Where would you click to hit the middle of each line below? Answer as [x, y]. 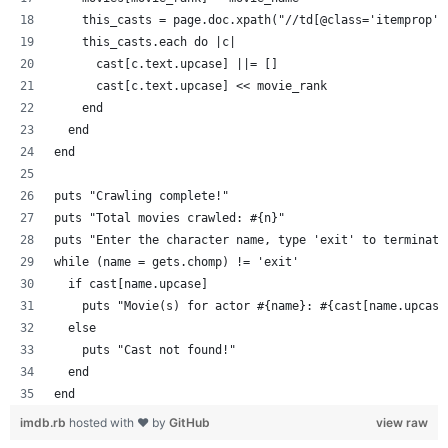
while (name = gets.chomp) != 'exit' [176, 261]
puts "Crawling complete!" [141, 195]
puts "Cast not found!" [145, 349]
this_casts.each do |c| [145, 41]
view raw [402, 422]
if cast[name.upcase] [131, 283]
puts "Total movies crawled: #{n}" [169, 217]
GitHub [189, 422]
